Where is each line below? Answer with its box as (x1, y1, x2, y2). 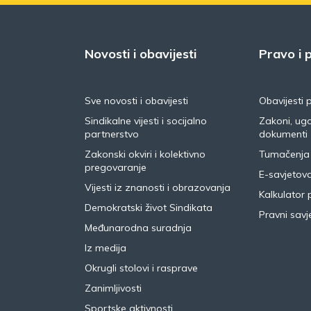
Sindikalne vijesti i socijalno (85, 115, 207, 127)
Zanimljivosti (85, 282, 142, 294)
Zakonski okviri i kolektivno (85, 148, 205, 160)
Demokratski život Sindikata (85, 201, 212, 214)
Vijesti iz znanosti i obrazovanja (85, 181, 230, 194)
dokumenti (258, 128, 308, 140)
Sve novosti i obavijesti (85, 94, 188, 107)
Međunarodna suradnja (85, 221, 192, 234)
